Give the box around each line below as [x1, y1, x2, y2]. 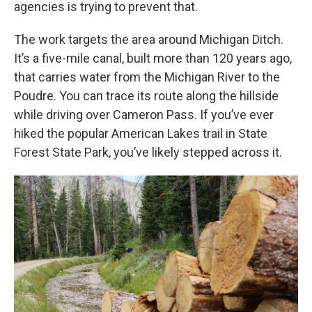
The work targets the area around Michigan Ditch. [14, 31, 283, 47]
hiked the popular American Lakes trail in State [14, 125, 267, 141]
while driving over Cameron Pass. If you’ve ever [14, 107, 274, 122]
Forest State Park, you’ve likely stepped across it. [14, 144, 282, 159]
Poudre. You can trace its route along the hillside [14, 88, 279, 103]
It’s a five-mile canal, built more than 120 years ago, [14, 50, 292, 65]
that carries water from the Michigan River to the [14, 69, 280, 84]
